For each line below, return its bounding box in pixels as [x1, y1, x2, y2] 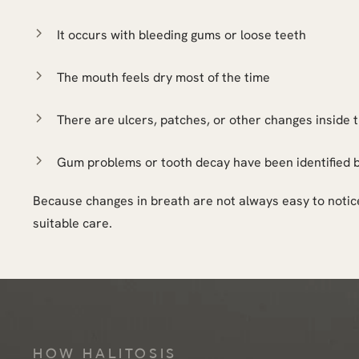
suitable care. [33, 215, 112, 232]
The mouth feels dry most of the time [57, 69, 270, 86]
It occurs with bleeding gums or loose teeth [57, 26, 306, 43]
